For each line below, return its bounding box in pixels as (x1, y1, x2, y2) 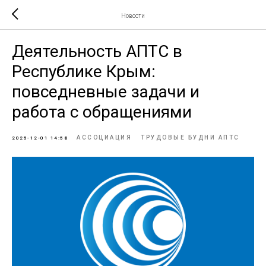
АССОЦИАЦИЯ (77, 134, 132, 141)
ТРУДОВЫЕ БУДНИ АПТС (141, 134, 240, 141)
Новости (121, 12, 145, 19)
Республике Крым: (12, 62, 156, 81)
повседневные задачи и (12, 82, 199, 102)
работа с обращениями (12, 102, 192, 122)
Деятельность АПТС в (12, 42, 182, 61)
